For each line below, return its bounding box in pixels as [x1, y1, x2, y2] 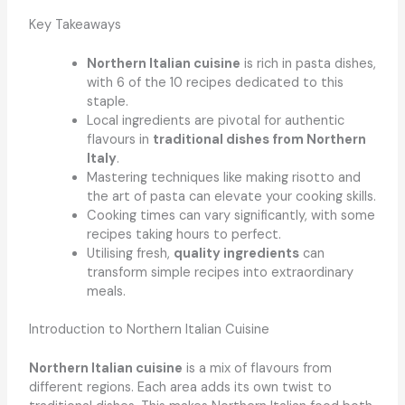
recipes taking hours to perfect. [86, 225, 281, 243]
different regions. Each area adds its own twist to [28, 379, 332, 397]
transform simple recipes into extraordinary [86, 263, 353, 281]
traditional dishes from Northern [152, 130, 366, 148]
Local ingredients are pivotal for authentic [86, 111, 344, 129]
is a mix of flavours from [182, 360, 332, 378]
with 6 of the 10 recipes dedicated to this [86, 73, 344, 91]
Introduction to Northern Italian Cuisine [28, 321, 269, 339]
